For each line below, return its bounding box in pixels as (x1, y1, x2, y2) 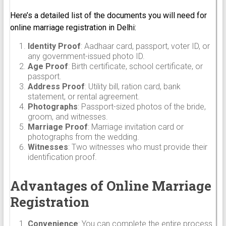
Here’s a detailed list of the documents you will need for (10, 10, 207, 20)
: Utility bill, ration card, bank (84, 81, 181, 91)
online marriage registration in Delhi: (10, 22, 136, 32)
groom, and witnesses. (27, 111, 108, 122)
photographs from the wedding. (27, 132, 139, 142)
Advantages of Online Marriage (10, 177, 211, 194)
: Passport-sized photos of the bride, (77, 101, 206, 111)
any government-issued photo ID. (27, 51, 145, 61)
